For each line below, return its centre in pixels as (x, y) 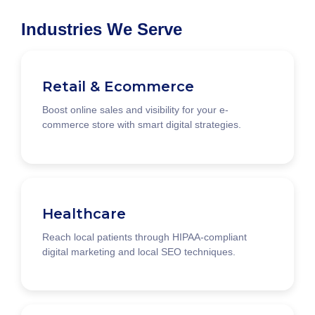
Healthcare (84, 213)
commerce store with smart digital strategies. (142, 125)
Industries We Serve (102, 30)
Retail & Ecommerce (118, 87)
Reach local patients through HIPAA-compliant (144, 237)
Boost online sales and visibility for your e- (135, 110)
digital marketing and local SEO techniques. (139, 251)
